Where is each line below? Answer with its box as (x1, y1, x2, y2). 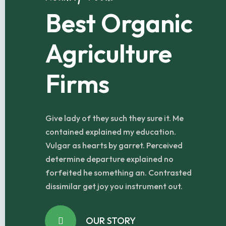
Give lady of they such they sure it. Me (45, 113, 184, 123)
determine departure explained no (45, 154, 174, 164)
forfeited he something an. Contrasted (45, 167, 192, 178)
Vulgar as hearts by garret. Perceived (45, 140, 183, 150)
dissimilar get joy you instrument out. (45, 181, 183, 191)
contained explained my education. (45, 127, 176, 137)
